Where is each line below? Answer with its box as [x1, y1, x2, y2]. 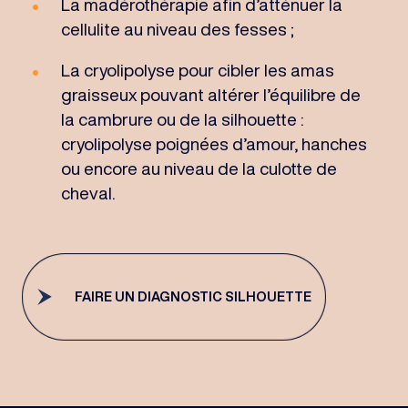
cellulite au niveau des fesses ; [60, 19, 294, 37]
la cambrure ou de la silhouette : [60, 109, 303, 127]
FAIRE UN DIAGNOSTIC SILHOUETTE [75, 290, 312, 304]
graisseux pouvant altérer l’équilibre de [60, 85, 361, 103]
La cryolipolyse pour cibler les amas [60, 60, 334, 78]
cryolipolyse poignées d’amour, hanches [60, 134, 367, 152]
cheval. [60, 183, 115, 201]
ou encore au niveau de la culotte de [60, 158, 337, 177]
